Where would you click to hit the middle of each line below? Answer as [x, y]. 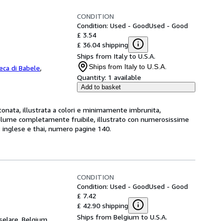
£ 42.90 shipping [103, 205]
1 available [125, 77]
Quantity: [92, 77]
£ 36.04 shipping [103, 44]
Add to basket [101, 87]
